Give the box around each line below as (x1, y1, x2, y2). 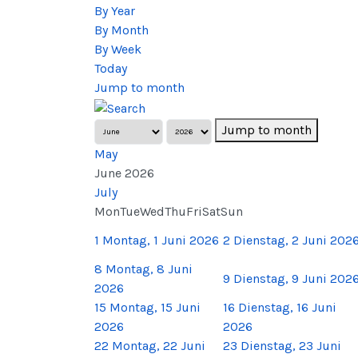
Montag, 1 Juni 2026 (102, 232, 219, 248)
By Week (94, 42, 141, 58)
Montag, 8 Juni (105, 261, 193, 276)
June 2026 (94, 165, 154, 181)
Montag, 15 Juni (109, 299, 201, 315)
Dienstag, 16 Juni (238, 299, 336, 315)
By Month (94, 22, 149, 38)
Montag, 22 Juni (112, 337, 205, 353)
